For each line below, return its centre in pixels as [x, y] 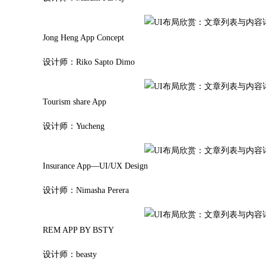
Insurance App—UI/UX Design [95, 166]
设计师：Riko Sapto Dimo [89, 62]
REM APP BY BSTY [78, 230]
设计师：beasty [70, 254]
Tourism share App [75, 102]
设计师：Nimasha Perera [86, 190]
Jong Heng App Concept [83, 38]
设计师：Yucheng [74, 126]
